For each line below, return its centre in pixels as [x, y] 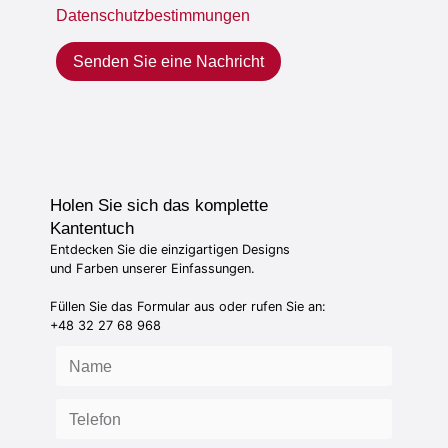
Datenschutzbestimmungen [153, 16]
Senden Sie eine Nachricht [169, 61]
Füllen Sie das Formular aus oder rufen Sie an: [188, 306]
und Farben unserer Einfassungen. [152, 268]
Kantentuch [92, 228]
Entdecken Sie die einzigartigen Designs [170, 249]
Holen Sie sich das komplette [159, 205]
